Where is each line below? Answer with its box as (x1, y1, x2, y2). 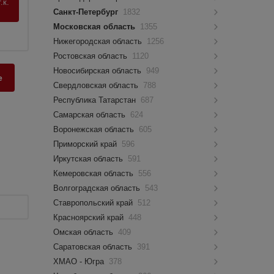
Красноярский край (53, 213, 127, 222)
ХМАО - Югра (53, 257, 107, 266)
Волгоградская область (53, 183, 143, 193)
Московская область (53, 22, 138, 31)
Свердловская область (53, 81, 141, 90)
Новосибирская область (53, 66, 144, 75)
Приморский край (53, 139, 120, 149)
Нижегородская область (53, 37, 145, 46)
